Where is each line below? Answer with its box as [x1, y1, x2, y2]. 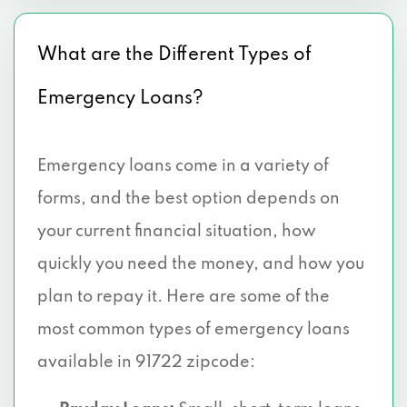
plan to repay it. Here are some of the [37, 289, 330, 305]
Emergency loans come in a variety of [37, 158, 329, 174]
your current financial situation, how [37, 223, 316, 240]
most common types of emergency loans [37, 322, 350, 338]
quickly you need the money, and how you [37, 256, 364, 273]
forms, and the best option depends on [37, 191, 340, 207]
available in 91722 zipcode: [37, 354, 255, 371]
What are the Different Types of [37, 46, 312, 65]
